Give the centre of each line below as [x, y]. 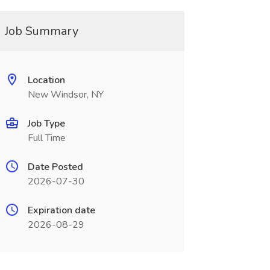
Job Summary [41, 31]
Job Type [46, 124]
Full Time [46, 138]
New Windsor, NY [65, 95]
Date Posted [55, 167]
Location [46, 80]
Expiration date [61, 210]
